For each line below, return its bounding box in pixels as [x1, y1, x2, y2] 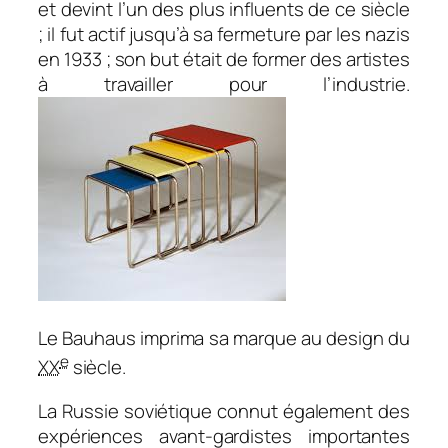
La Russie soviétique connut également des [38, 397, 410, 424]
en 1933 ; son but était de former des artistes [38, 46, 410, 73]
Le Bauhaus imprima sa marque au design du [38, 324, 410, 351]
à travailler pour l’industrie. [38, 71, 410, 98]
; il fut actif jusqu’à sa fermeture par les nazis [38, 21, 410, 48]
